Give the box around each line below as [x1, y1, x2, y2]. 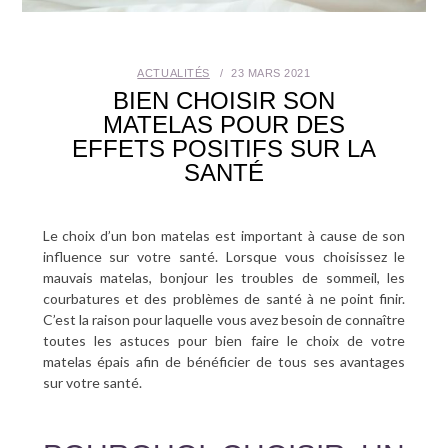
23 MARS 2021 [230, 66, 311, 79]
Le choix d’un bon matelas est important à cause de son [42, 226, 406, 244]
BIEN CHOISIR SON [112, 86, 335, 114]
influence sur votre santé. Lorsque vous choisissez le [42, 247, 406, 265]
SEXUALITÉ [15, 69, 103, 83]
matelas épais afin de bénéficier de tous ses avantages [42, 352, 406, 370]
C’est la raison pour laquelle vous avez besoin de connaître [42, 310, 406, 328]
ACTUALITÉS [137, 66, 210, 79]
